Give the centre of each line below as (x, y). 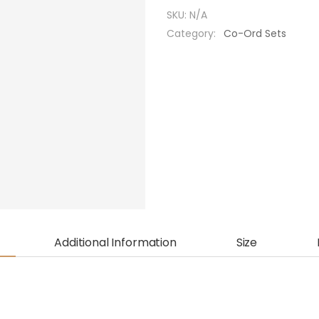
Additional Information (115, 243)
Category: (193, 33)
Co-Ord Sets (255, 33)
